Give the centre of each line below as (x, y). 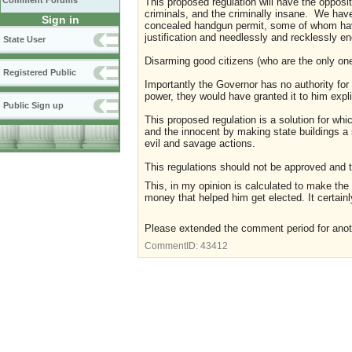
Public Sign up (33, 105)
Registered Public (40, 72)
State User (24, 39)
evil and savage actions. (200, 143)
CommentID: (172, 246)
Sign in (60, 20)
